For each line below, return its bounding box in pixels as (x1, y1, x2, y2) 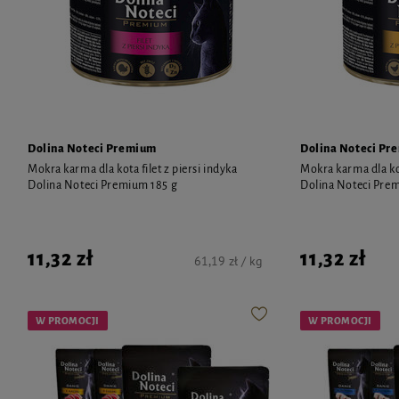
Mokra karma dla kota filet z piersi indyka (28, 162, 238, 175)
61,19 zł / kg (194, 252, 263, 269)
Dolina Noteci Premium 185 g (28, 178, 178, 191)
